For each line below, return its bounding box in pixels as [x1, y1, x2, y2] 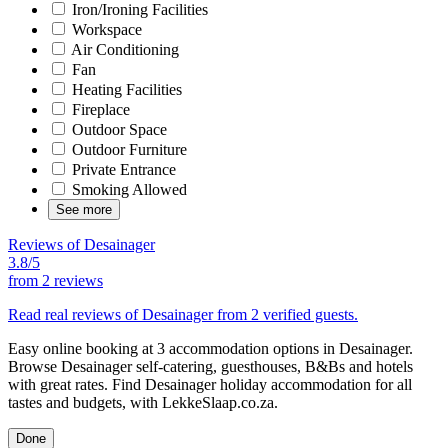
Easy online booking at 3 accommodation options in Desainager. [8, 339, 413, 357]
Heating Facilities [68, 80, 182, 98]
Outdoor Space [68, 120, 167, 138]
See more [56, 201, 112, 217]
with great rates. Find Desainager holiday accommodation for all [8, 375, 412, 393]
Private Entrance [68, 160, 176, 178]
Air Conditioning [68, 40, 179, 58]
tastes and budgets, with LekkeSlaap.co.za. [8, 393, 278, 411]
